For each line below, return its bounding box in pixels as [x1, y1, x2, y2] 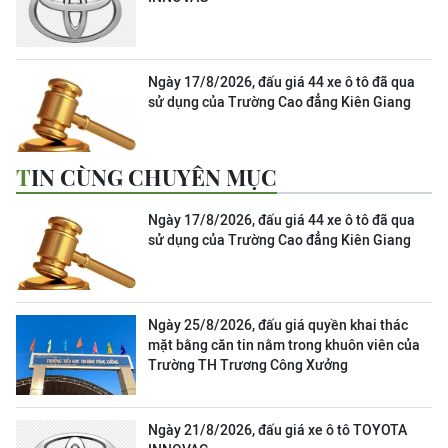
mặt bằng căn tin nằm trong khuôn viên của [148, 337, 420, 353]
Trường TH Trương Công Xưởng [148, 357, 348, 373]
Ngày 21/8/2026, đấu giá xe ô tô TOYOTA [148, 422, 407, 438]
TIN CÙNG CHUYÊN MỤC [31, 162, 277, 192]
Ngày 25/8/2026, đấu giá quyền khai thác [148, 317, 408, 333]
